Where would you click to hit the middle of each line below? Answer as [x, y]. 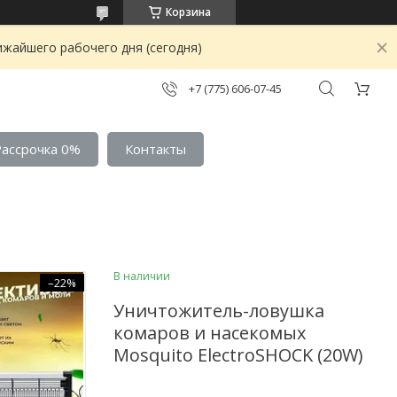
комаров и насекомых [210, 332]
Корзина [188, 12]
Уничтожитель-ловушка [219, 310]
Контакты [156, 148]
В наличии [142, 276]
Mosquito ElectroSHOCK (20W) [238, 354]
